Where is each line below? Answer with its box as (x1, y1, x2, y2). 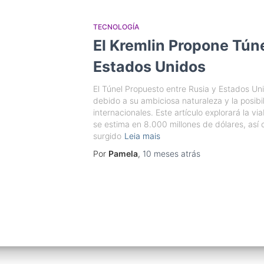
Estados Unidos (93, 58, 206, 75)
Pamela (108, 148, 138, 159)
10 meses (142, 148, 179, 159)
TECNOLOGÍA (93, 22, 139, 31)
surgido (93, 131, 121, 141)
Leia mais (124, 131, 160, 141)
